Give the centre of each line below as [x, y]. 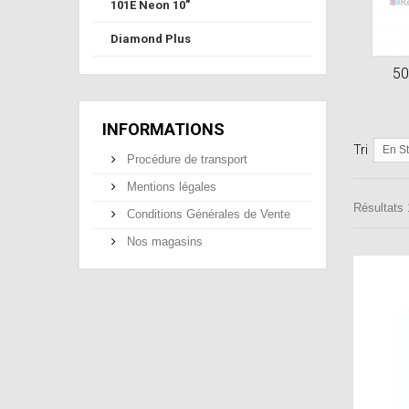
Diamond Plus [151, 38]
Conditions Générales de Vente [207, 214]
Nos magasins [163, 241]
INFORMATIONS [163, 129]
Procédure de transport [185, 159]
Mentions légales [170, 186]
